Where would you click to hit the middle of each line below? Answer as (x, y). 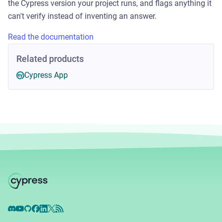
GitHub (37, 210)
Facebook (51, 210)
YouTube (32, 210)
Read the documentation (51, 37)
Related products (50, 59)
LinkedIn (55, 210)
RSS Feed (73, 210)
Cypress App (46, 75)
